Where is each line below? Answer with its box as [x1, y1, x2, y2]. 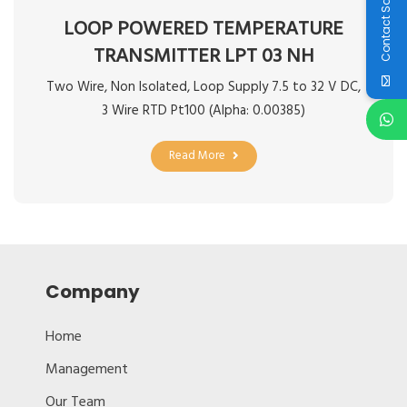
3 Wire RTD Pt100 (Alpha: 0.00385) [102, 99, 305, 122]
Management [45, 357, 128, 382]
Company [45, 278, 140, 304]
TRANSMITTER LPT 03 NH [94, 40, 313, 73]
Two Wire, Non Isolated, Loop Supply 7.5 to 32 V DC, [46, 75, 361, 98]
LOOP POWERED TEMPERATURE [64, 13, 343, 45]
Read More [168, 145, 225, 165]
